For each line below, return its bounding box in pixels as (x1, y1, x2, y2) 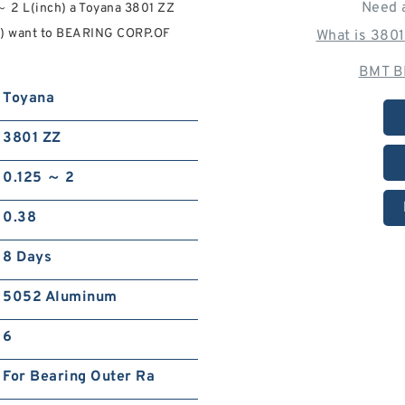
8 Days (3, 249, 52, 268)
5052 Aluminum (3, 288, 118, 307)
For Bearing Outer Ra (3, 368, 155, 387)
